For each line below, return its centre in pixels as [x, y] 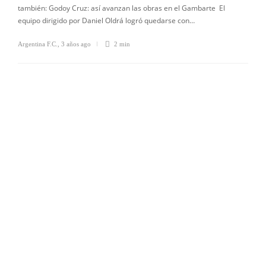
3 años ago [76, 44]
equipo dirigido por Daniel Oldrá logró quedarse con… [106, 20]
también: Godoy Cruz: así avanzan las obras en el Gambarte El [121, 8]
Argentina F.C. [38, 44]
